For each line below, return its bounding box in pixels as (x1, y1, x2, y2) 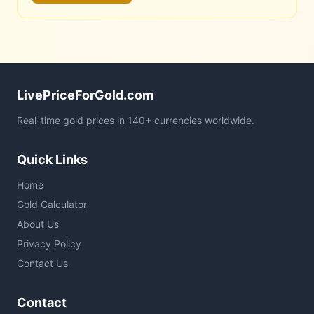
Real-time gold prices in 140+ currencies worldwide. (17, 114, 254, 126)
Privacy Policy (17, 238, 81, 250)
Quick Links (17, 152, 88, 167)
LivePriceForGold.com (17, 88, 153, 102)
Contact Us (17, 257, 68, 269)
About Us (17, 218, 59, 230)
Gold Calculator (17, 198, 87, 210)
